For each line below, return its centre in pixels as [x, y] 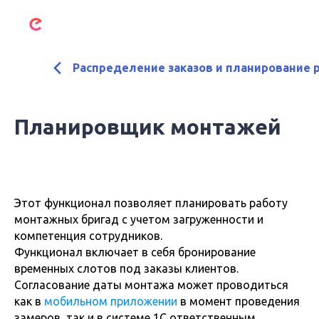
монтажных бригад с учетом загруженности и [139, 219]
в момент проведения [240, 301]
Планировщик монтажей [148, 127]
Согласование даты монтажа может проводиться [151, 285]
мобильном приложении [112, 301]
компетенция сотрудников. [88, 236]
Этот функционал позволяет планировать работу [151, 203]
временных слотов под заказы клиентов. [126, 268]
